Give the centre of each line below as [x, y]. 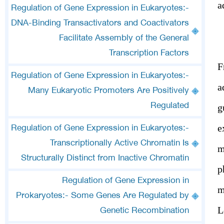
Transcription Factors [149, 53]
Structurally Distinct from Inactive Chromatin [105, 158]
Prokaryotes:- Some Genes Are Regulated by [102, 196]
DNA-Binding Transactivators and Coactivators [100, 23]
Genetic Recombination [144, 211]
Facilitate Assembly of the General [124, 38]
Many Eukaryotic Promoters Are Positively [108, 91]
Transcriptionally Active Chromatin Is [119, 143]
